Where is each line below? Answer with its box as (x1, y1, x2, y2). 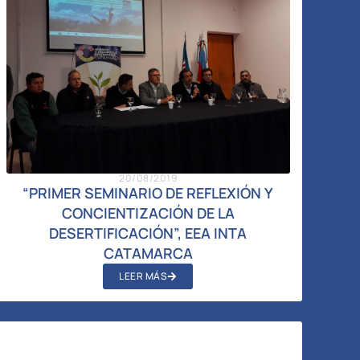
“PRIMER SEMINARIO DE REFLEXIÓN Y (22, 182, 274, 202)
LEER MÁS (119, 268, 168, 283)
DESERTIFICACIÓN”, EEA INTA (49, 223, 247, 243)
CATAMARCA (103, 243, 193, 263)
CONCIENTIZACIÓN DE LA (61, 202, 235, 223)
